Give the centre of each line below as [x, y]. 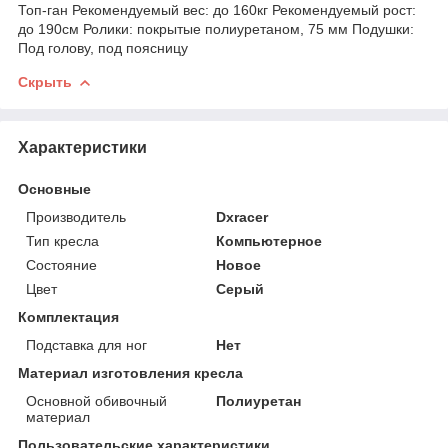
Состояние [61, 264]
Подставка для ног [86, 344]
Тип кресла [62, 240]
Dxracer [242, 216]
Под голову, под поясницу [103, 47]
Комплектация [68, 316]
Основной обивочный [96, 400]
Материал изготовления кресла [130, 372]
